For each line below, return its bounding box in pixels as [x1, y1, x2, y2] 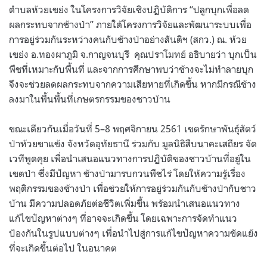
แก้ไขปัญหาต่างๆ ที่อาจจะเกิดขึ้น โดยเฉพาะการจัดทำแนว [9, 212, 237, 224]
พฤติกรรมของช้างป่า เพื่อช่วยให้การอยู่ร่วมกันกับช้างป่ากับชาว [9, 182, 256, 194]
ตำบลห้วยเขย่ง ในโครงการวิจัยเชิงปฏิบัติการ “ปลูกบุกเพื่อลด [9, 3, 249, 15]
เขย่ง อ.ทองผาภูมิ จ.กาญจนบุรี [9, 48, 129, 60]
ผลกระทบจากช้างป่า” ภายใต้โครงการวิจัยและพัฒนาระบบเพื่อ [9, 18, 252, 30]
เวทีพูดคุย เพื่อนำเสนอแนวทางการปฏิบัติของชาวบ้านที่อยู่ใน [9, 152, 251, 164]
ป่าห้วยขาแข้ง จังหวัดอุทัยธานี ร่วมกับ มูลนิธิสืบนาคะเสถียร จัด [9, 137, 257, 150]
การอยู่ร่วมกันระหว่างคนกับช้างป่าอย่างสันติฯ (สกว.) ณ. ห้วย [9, 33, 247, 45]
